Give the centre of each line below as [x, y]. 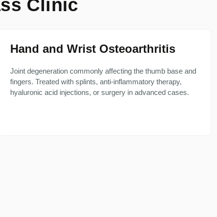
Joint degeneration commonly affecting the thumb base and [103, 71]
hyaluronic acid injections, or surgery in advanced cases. [100, 92]
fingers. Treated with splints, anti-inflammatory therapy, [96, 82]
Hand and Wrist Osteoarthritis [93, 49]
